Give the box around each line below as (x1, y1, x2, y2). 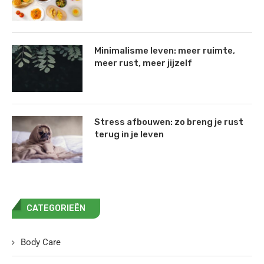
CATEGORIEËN (27, 203, 85, 214)
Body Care (21, 237, 61, 248)
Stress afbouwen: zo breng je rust (94, 117, 243, 128)
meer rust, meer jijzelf (94, 58, 192, 69)
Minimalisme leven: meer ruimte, (94, 45, 235, 57)
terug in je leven (94, 129, 164, 140)
